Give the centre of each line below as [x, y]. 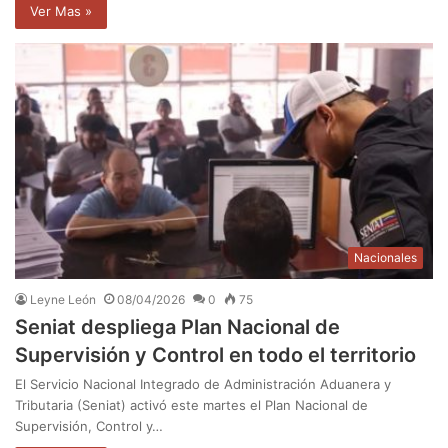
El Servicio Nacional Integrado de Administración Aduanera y [203, 383]
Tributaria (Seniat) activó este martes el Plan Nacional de [191, 404]
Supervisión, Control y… [89, 425]
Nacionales [385, 257]
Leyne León [63, 299]
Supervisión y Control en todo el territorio [215, 354]
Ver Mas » [61, 10]
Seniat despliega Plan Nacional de [177, 326]
